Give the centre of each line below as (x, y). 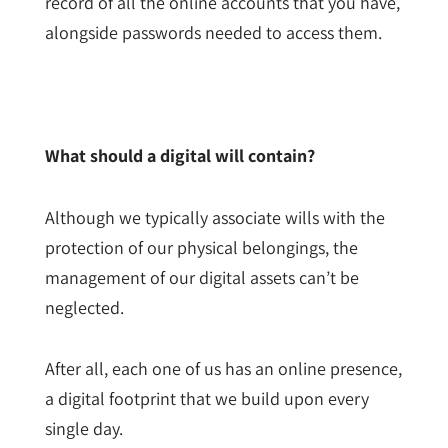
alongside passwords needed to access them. (213, 33)
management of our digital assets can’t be (201, 277)
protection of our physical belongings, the (201, 247)
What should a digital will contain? (181, 156)
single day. (83, 429)
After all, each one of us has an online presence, (223, 369)
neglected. (84, 307)
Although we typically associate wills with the (214, 217)
